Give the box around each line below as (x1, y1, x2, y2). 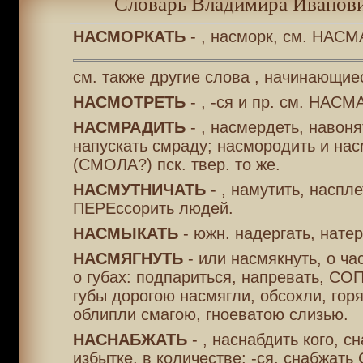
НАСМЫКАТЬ (72, 224, 178, 242)
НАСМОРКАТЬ (72, 28, 186, 45)
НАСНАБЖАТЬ (72, 331, 187, 348)
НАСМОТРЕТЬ (72, 93, 186, 111)
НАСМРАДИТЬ (72, 118, 186, 136)
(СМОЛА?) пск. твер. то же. (72, 156, 280, 173)
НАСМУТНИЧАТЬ (72, 181, 206, 199)
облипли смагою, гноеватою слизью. (72, 305, 348, 323)
